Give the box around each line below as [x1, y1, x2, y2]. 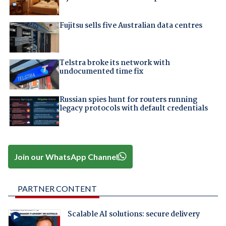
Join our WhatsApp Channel [14, 151, 119, 161]
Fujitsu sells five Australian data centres [59, 20, 202, 32]
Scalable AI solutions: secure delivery [67, 208, 200, 220]
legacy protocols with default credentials [59, 102, 208, 115]
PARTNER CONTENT [17, 183, 97, 193]
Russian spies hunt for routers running [59, 94, 197, 106]
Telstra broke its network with [59, 56, 170, 69]
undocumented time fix [59, 65, 143, 78]
